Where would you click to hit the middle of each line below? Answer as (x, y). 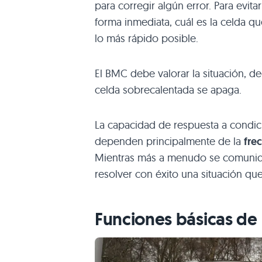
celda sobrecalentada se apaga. (168, 89)
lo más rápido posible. (146, 38)
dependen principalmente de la (169, 141)
